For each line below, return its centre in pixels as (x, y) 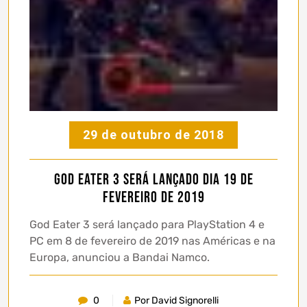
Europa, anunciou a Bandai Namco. (120, 258)
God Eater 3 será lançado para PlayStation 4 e (147, 225)
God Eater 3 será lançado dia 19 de (153, 180)
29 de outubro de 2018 (153, 135)
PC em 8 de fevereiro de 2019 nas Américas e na (152, 241)
